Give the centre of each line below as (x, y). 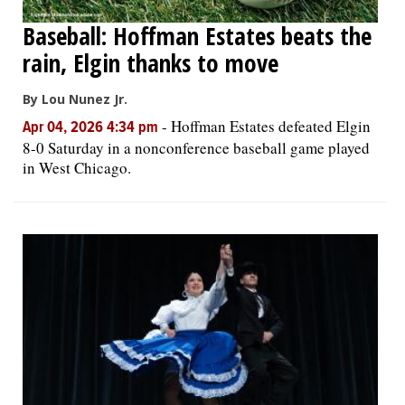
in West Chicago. (77, 167)
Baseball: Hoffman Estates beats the (197, 35)
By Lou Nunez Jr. (75, 99)
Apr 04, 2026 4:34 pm (92, 128)
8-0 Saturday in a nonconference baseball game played (196, 147)
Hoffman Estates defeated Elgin (271, 126)
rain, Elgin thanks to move (151, 62)
